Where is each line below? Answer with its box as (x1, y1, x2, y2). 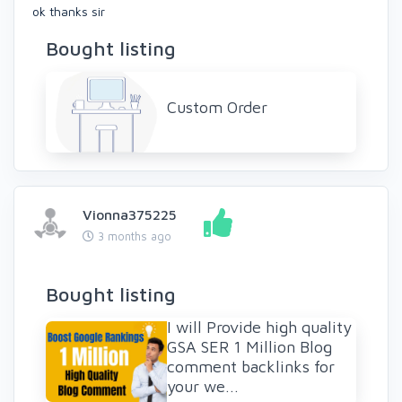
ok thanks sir (32, 3, 105, 19)
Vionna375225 (83, 205, 177, 223)
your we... (167, 376, 239, 396)
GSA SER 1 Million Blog (167, 336, 332, 356)
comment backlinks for (167, 356, 335, 376)
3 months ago (94, 228, 171, 243)
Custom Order (167, 97, 267, 117)
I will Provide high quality (167, 317, 352, 336)
